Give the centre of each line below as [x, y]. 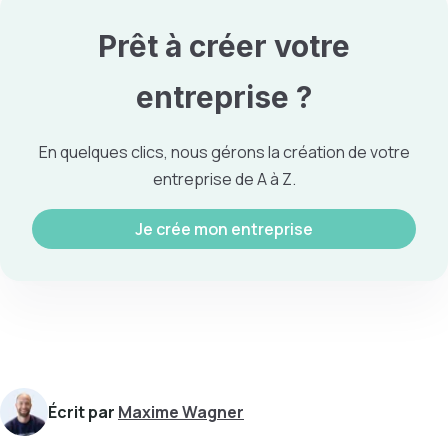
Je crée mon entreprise [224, 229]
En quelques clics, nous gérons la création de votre [224, 152]
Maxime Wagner [181, 412]
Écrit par [83, 412]
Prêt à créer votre [224, 46]
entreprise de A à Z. [224, 179]
